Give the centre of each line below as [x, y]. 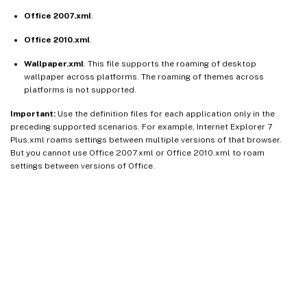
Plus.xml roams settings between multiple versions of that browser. [146, 139]
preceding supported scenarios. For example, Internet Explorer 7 [141, 126]
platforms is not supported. [80, 89]
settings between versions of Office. [83, 165]
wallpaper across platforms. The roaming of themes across [144, 76]
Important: [33, 113]
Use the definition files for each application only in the [165, 113]
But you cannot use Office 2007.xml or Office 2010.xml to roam [137, 152]
